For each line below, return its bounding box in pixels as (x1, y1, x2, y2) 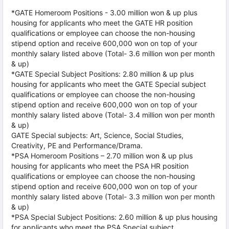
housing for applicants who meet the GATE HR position (11, 18, 193, 27)
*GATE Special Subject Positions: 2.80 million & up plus (11, 70, 194, 78)
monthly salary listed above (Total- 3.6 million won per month (11, 49, 215, 58)
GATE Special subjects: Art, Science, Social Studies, (11, 131, 184, 140)
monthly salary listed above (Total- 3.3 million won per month (11, 192, 215, 201)
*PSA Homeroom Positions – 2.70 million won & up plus (11, 151, 193, 160)
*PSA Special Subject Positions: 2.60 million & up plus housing (11, 213, 218, 221)
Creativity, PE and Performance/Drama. (11, 141, 143, 150)
